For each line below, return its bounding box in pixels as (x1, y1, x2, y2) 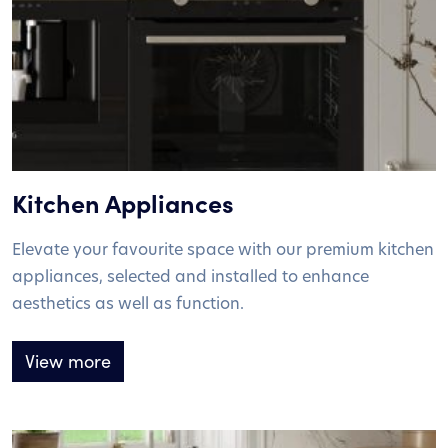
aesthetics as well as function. (12, 291, 244, 313)
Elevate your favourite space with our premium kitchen (12, 237, 434, 259)
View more (25, 348, 111, 373)
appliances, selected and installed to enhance (12, 264, 369, 286)
